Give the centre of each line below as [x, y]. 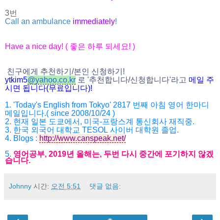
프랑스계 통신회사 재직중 [147, 121]
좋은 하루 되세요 [99, 46]
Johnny [20, 186]
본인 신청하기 [98, 71]
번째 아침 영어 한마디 [171, 105]
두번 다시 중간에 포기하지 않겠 [159, 154]
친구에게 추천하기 [39, 71]
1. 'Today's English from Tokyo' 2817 [69, 105]
